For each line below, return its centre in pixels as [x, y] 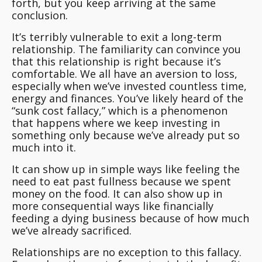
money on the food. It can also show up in [117, 194]
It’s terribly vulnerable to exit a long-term [117, 37]
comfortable [43, 74]
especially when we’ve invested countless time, [129, 86]
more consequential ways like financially [113, 206]
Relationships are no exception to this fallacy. [127, 252]
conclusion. [40, 15]
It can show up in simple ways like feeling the [126, 169]
